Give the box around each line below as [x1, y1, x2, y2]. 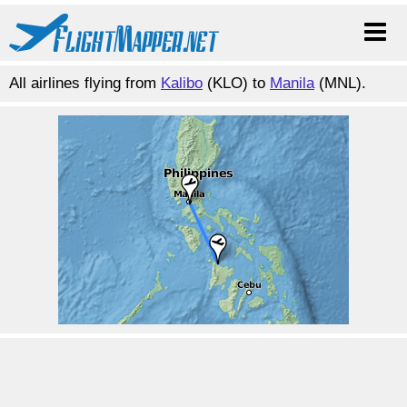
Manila [270, 74, 314, 92]
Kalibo [161, 74, 203, 92]
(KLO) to [203, 74, 270, 92]
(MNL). [314, 74, 366, 92]
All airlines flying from [9, 74, 161, 92]
